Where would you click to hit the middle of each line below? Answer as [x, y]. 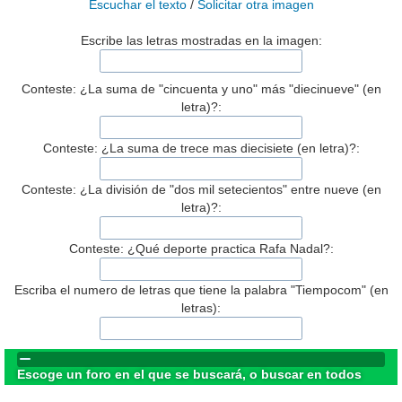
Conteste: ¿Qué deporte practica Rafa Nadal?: [201, 248]
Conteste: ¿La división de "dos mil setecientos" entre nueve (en [201, 189]
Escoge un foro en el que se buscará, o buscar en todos [190, 374]
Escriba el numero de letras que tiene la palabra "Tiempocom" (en [201, 289]
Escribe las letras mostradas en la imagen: [201, 41]
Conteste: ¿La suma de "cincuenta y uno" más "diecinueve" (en [201, 89]
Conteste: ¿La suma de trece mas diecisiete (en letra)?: [201, 148]
